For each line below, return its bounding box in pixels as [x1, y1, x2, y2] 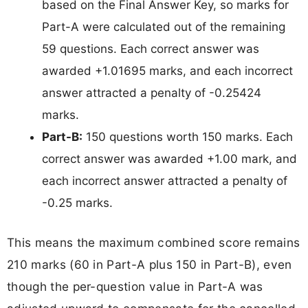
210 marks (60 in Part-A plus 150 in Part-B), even [7, 256, 292, 272]
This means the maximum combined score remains [7, 234, 300, 250]
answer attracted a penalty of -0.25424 [42, 86, 261, 100]
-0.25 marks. [42, 196, 113, 210]
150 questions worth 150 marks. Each [82, 130, 293, 144]
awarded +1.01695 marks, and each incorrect [42, 64, 293, 78]
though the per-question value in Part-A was [7, 278, 263, 294]
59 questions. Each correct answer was [42, 42, 259, 56]
